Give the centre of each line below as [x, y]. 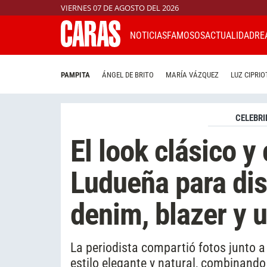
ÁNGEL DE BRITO [128, 75]
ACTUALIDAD [230, 35]
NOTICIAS [148, 35]
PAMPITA [75, 75]
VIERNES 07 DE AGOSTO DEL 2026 [120, 8]
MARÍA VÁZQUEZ [192, 75]
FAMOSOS [186, 35]
